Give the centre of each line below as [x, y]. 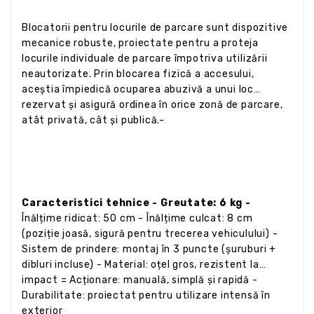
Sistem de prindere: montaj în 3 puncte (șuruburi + [149, 249]
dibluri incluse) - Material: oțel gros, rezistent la [141, 264]
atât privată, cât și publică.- [93, 120]
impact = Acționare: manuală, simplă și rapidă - [140, 280]
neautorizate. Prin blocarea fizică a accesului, [138, 74]
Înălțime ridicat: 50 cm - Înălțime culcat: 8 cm [137, 218]
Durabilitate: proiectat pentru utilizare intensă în [146, 295]
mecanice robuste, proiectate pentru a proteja [140, 43]
